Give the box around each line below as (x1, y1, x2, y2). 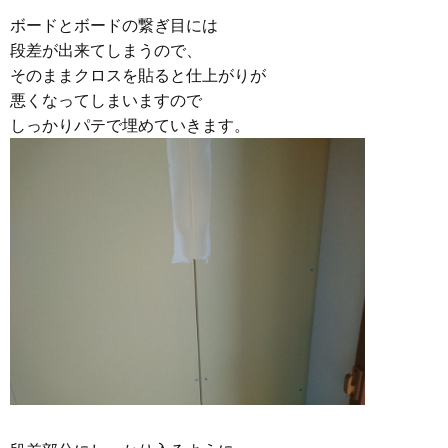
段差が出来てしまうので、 (10, 41, 202, 61)
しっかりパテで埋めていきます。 (10, 116, 250, 136)
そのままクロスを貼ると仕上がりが (10, 66, 266, 86)
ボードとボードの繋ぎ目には (10, 16, 218, 36)
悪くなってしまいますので (10, 91, 202, 111)
